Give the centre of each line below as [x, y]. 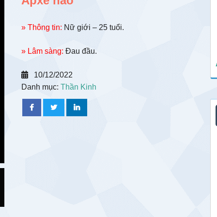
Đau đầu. [80, 51]
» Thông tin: [42, 27]
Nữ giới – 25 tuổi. [93, 27]
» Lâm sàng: [42, 51]
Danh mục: [41, 87]
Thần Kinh [78, 87]
